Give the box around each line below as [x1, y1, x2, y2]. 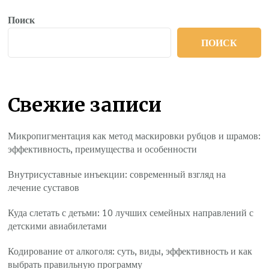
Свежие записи [8, 92, 162, 117]
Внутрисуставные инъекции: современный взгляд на [8, 168, 226, 181]
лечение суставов [8, 181, 80, 194]
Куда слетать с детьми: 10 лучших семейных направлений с [8, 206, 254, 219]
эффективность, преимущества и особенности [8, 142, 198, 156]
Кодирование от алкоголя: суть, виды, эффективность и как [8, 244, 253, 258]
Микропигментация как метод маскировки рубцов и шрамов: [8, 129, 261, 142]
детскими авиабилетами [8, 219, 107, 232]
